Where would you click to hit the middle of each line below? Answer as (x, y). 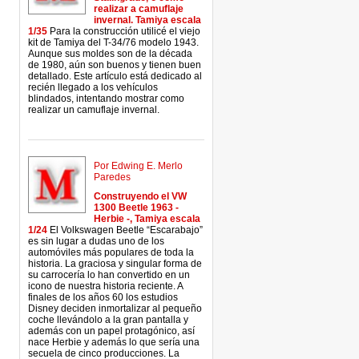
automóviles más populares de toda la (111, 252)
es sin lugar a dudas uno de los (96, 241)
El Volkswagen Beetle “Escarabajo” (125, 230)
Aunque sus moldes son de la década (110, 54)
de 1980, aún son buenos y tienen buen (115, 65)
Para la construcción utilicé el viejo (124, 31)
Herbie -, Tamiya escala (147, 219)
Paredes (112, 177)
